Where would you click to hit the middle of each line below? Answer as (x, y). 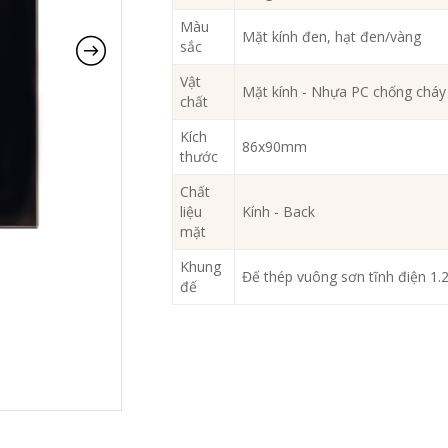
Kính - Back (279, 212)
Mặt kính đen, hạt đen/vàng (332, 37)
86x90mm (275, 147)
